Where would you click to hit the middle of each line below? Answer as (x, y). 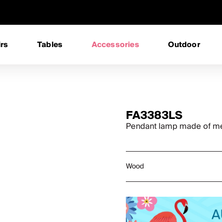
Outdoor (184, 45)
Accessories (115, 45)
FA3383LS (154, 115)
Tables (50, 45)
